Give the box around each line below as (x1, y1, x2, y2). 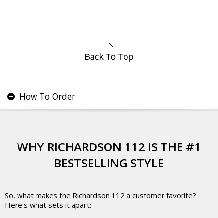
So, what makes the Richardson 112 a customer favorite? (5, 190, 196, 200)
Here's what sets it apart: (5, 200, 91, 210)
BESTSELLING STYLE (54, 155, 164, 171)
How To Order (17, 91, 75, 102)
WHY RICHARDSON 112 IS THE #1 (17, 139, 201, 155)
